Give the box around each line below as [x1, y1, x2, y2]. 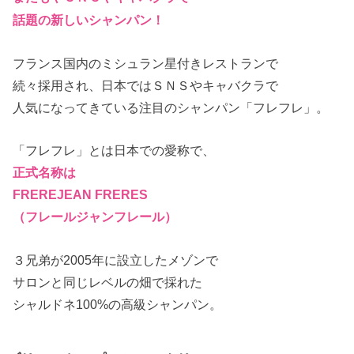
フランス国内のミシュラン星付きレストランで [13, 56, 279, 71]
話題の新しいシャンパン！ [13, 13, 165, 27]
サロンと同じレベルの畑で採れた [13, 274, 203, 289]
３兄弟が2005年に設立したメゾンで [13, 252, 219, 267]
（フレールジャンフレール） [13, 209, 178, 224]
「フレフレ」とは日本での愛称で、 [13, 143, 216, 158]
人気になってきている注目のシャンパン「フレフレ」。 [13, 100, 330, 115]
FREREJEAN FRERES [13, 187, 149, 202]
